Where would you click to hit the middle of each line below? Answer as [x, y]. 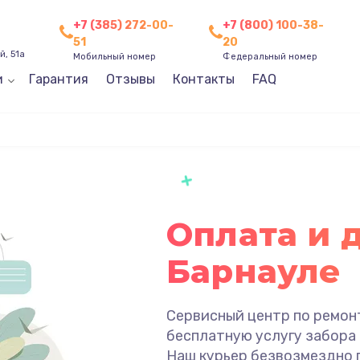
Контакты [203, 79]
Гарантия [58, 79]
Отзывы [130, 79]
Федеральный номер [270, 56]
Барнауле [254, 271]
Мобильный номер [114, 56]
